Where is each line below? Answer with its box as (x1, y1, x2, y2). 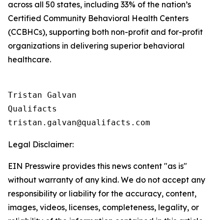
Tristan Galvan (8, 90, 77, 100)
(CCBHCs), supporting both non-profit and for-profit (8, 27, 203, 37)
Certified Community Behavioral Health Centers (8, 13, 189, 23)
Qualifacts (8, 104, 57, 113)
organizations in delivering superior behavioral (8, 41, 185, 51)
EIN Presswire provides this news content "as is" (8, 161, 187, 171)
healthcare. (8, 55, 52, 64)
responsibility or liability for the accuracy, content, (8, 189, 196, 198)
